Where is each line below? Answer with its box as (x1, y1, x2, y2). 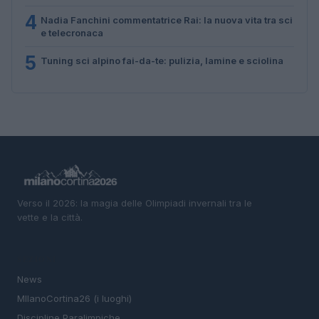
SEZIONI (17, 253, 57, 266)
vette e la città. (17, 211, 83, 223)
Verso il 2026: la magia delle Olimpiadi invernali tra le (17, 197, 252, 209)
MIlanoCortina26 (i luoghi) (17, 293, 132, 305)
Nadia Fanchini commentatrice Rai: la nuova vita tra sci (41, 14, 293, 26)
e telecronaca (41, 26, 103, 38)
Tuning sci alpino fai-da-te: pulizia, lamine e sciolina (41, 54, 283, 66)
